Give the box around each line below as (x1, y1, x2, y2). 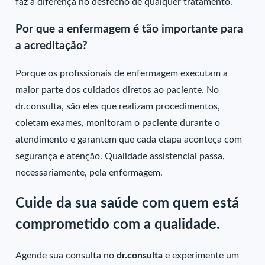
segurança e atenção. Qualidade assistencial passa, (15, 151, 225, 161)
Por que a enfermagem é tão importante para (15, 23, 244, 35)
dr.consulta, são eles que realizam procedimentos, (15, 102, 221, 112)
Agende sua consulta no (15, 251, 115, 261)
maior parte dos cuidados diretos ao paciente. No (15, 85, 219, 95)
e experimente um (163, 251, 240, 261)
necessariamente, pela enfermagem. (15, 168, 163, 178)
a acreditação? (15, 40, 88, 51)
